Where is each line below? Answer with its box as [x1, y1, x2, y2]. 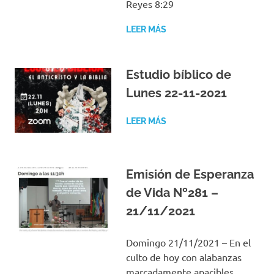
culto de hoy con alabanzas [125, 250, 242, 263]
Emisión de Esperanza [125, 166, 254, 182]
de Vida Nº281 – [125, 185, 218, 200]
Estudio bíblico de [125, 67, 231, 82]
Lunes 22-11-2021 [125, 85, 227, 100]
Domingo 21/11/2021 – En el [125, 235, 251, 248]
